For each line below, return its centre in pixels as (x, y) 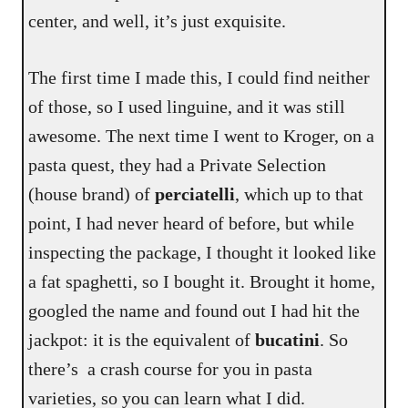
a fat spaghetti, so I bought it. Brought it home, (202, 282)
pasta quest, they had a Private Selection (178, 165)
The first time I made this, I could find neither (199, 78)
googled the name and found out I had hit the (194, 311)
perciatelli (195, 194)
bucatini (288, 340)
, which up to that (300, 194)
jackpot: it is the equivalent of (142, 340)
